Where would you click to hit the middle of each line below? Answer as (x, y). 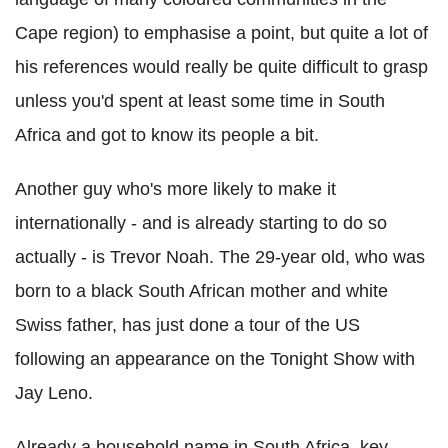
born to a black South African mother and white (201, 291)
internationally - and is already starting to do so (201, 223)
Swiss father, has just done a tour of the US (187, 325)
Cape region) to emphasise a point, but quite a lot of (221, 33)
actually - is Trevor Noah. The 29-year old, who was (220, 257)
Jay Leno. (54, 393)
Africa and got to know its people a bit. (167, 135)
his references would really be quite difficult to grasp (221, 67)
